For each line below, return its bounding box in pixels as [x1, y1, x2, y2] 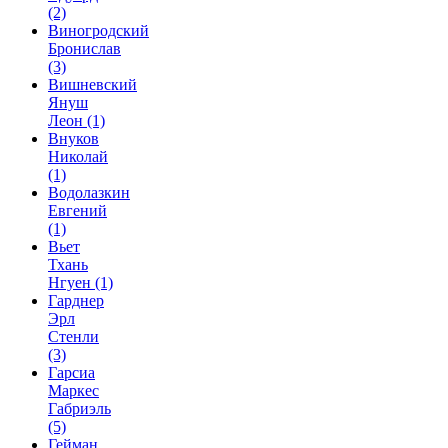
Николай [48, 148, 108, 165]
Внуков [48, 130, 99, 147]
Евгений [48, 202, 107, 219]
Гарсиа [48, 364, 95, 381]
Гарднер [48, 292, 104, 309]
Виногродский [48, 22, 149, 39]
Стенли [48, 328, 99, 345]
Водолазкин [48, 184, 130, 201]
